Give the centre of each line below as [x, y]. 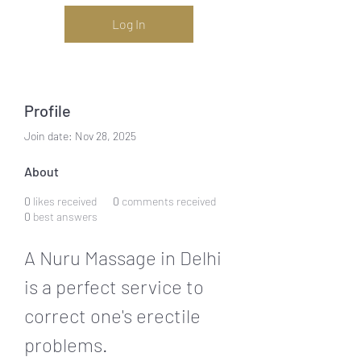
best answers [65, 216]
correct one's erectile [114, 315]
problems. [66, 344]
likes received [65, 201]
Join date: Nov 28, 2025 [80, 135]
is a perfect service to [116, 286]
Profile [48, 110]
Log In [129, 23]
